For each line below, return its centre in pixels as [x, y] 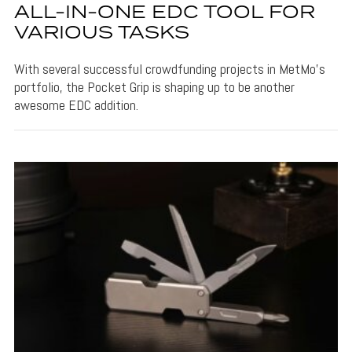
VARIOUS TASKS [101, 33]
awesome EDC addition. [76, 104]
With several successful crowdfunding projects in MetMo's [169, 68]
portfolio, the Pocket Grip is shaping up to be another [154, 86]
